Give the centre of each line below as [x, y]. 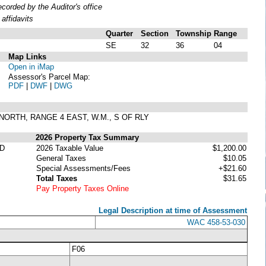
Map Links [27, 56]
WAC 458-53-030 [216, 222]
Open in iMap [31, 66]
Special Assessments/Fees [83, 168]
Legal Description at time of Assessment [173, 210]
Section [155, 33]
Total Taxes [57, 178]
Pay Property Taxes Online [83, 188]
